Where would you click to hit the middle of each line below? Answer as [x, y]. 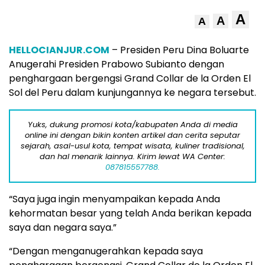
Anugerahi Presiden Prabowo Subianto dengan [117, 64]
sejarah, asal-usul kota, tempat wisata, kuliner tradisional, [132, 146]
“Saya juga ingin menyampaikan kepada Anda [114, 199]
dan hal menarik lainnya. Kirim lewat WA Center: [132, 156]
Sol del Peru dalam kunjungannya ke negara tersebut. [132, 93]
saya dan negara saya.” [63, 227]
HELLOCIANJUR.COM [59, 50]
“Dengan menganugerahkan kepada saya [106, 251]
